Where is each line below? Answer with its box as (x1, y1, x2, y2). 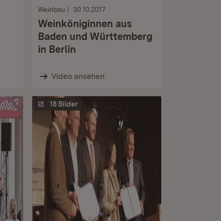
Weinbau (38, 5, 65, 13)
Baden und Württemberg (38, 31, 152, 42)
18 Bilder (50, 100, 77, 108)
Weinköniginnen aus (38, 18, 132, 30)
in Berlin (38, 43, 76, 55)
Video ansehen (51, 72, 105, 81)
